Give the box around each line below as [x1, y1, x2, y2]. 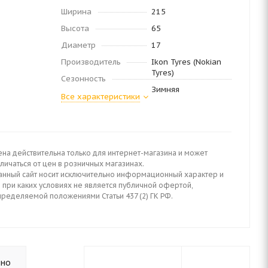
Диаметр [61, 40, 96, 50]
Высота [61, 23, 89, 33]
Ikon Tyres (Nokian [151, 57, 221, 67]
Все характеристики [61, 92, 140, 102]
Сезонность [61, 74, 106, 84]
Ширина [61, 7, 92, 17]
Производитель [61, 57, 121, 67]
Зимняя [151, 84, 179, 95]
